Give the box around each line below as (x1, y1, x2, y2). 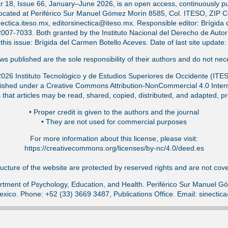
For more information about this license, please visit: (30, 134, 198, 143)
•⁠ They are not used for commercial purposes (41, 118, 187, 126)
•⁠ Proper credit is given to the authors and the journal (29, 108, 199, 117)
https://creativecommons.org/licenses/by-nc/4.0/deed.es (24, 144, 204, 153)
